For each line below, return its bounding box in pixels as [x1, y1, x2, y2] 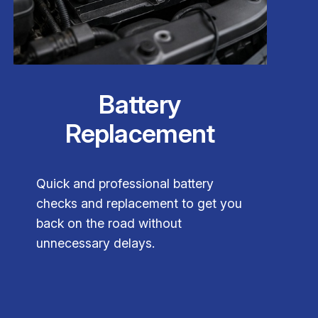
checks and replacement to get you [35, 196, 242, 212]
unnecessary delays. [35, 236, 155, 251]
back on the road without [35, 216, 182, 231]
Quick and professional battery [35, 176, 214, 192]
